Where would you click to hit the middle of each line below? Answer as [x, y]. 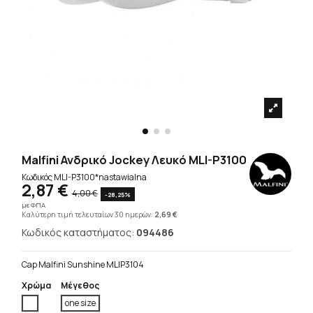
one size [81, 303]
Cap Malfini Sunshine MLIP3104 [83, 265]
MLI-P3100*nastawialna [101, 177]
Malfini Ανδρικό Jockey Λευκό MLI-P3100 [134, 159]
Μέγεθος [80, 285]
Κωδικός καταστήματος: [79, 232]
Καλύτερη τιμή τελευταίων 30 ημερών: [88, 214]
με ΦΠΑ [34, 205]
